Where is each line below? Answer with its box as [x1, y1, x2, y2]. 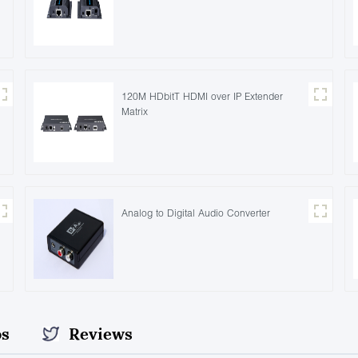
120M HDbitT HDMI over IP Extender [121, 89, 283, 102]
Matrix [121, 105, 148, 117]
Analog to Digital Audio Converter [121, 206, 270, 219]
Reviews [69, 323, 133, 344]
